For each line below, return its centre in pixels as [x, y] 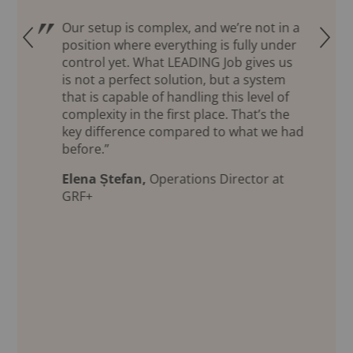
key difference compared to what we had [183, 132]
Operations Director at [215, 179]
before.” [85, 149]
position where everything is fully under [179, 45]
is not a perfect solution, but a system [174, 80]
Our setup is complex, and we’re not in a [181, 28]
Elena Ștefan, [104, 179]
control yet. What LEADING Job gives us [177, 63]
